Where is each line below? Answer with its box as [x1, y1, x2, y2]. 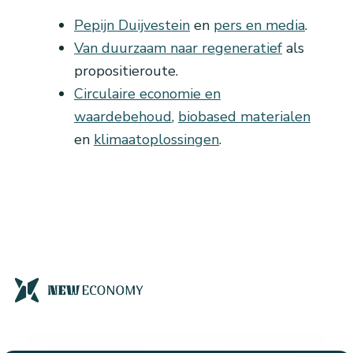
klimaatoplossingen [94, 130, 219, 150]
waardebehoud [74, 107, 172, 127]
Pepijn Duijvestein [74, 16, 190, 35]
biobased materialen [178, 107, 310, 127]
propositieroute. [74, 61, 178, 81]
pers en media [214, 16, 305, 35]
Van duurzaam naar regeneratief [74, 39, 282, 58]
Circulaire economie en [74, 84, 221, 104]
